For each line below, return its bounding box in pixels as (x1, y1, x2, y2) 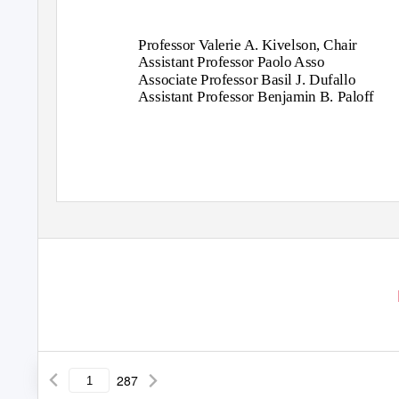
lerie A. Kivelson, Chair (214, 36, 358, 53)
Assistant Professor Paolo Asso (138, 53, 325, 70)
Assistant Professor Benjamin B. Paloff (138, 87, 374, 105)
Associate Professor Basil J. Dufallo (138, 70, 356, 88)
